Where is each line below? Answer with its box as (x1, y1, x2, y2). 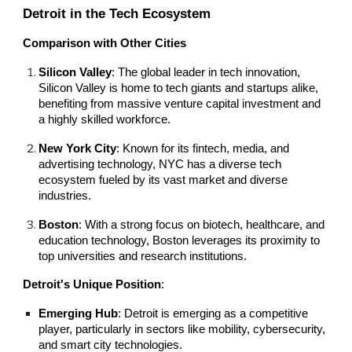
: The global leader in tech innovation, (112, 66, 301, 79)
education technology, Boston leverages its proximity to (38, 234, 321, 247)
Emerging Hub (38, 307, 119, 321)
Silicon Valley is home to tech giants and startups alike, (38, 82, 319, 95)
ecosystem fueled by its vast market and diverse (38, 174, 288, 187)
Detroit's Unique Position (23, 278, 162, 291)
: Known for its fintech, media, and (116, 142, 290, 156)
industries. (38, 189, 92, 203)
